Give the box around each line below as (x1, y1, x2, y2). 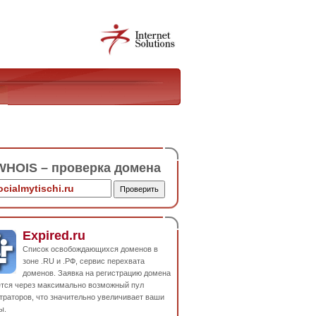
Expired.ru (23, 228, 85, 243)
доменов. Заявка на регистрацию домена (23, 268, 171, 277)
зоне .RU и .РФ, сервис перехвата (23, 256, 145, 265)
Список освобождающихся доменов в (23, 244, 158, 253)
